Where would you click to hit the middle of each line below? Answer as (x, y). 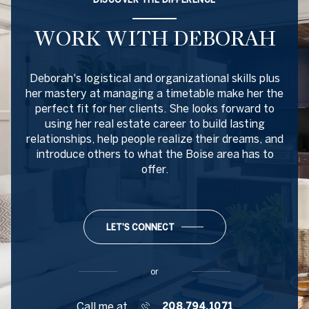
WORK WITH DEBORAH (154, 38)
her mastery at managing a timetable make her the (154, 93)
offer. (154, 169)
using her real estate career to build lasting (154, 124)
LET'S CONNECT (140, 227)
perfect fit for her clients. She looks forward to (154, 109)
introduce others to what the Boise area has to (154, 154)
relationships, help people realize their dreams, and (154, 139)
